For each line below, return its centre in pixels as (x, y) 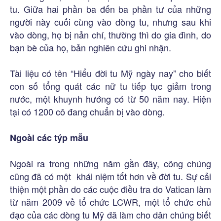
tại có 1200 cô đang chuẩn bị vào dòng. (87, 112)
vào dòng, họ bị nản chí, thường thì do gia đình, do (110, 35)
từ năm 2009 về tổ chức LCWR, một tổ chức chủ (110, 202)
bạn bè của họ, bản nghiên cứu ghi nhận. (91, 48)
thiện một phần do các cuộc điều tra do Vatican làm (110, 189)
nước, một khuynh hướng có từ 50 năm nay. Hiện (110, 99)
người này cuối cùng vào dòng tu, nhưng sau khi (110, 22)
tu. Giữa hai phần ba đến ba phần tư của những (110, 9)
